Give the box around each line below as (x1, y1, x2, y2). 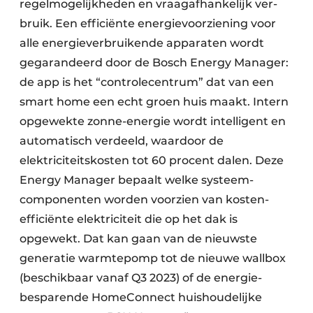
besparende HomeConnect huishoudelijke (20, 290, 262, 304)
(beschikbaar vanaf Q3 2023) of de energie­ (20, 270, 262, 284)
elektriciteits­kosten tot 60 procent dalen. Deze (20, 153, 284, 167)
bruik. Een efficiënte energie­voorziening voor (20, 16, 276, 30)
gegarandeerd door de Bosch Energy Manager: (20, 55, 289, 69)
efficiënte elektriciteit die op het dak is (20, 212, 238, 226)
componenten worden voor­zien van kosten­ (20, 192, 269, 206)
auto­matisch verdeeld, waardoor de (20, 133, 224, 147)
